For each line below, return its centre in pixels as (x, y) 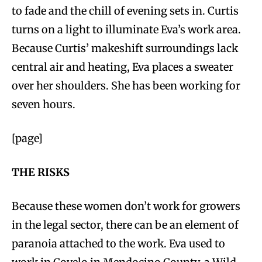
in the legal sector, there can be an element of (125, 225)
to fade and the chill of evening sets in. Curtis (125, 11)
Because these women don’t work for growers (126, 206)
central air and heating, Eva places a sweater (123, 67)
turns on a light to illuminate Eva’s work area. (126, 30)
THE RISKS (41, 173)
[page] (27, 139)
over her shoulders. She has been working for (126, 86)
